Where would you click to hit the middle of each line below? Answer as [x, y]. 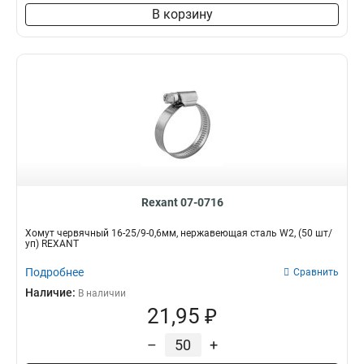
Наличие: [52, 292]
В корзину [182, 14]
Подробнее [54, 272]
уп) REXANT [52, 244]
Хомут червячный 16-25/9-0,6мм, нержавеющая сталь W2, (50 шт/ [179, 233]
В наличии [102, 293]
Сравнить [316, 272]
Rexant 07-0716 [182, 202]
